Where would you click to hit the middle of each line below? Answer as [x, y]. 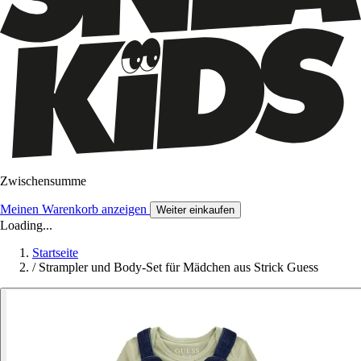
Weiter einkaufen [195, 210]
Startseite [55, 252]
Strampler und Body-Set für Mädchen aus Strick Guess [178, 267]
